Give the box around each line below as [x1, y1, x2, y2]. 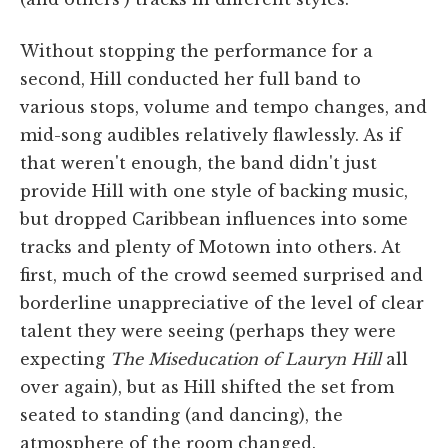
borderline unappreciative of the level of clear [20, 293, 424, 314]
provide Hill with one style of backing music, [20, 181, 408, 202]
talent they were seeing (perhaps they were [20, 321, 396, 342]
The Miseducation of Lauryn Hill [110, 349, 381, 370]
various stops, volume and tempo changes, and [20, 97, 427, 118]
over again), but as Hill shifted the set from [20, 377, 394, 398]
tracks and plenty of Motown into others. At [20, 237, 401, 258]
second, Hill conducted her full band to [20, 69, 361, 90]
